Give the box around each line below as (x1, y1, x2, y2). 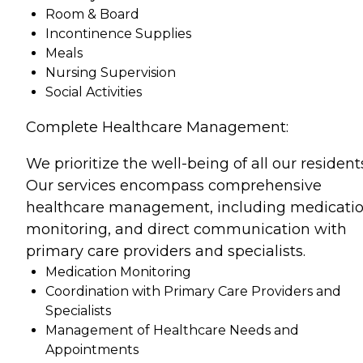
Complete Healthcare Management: (26, 118, 288, 136)
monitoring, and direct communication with (26, 220, 347, 238)
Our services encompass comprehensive (26, 177, 322, 194)
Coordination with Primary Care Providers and (45, 284, 341, 299)
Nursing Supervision (45, 65, 176, 80)
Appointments (45, 342, 139, 357)
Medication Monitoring (45, 264, 191, 280)
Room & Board (45, 6, 139, 22)
